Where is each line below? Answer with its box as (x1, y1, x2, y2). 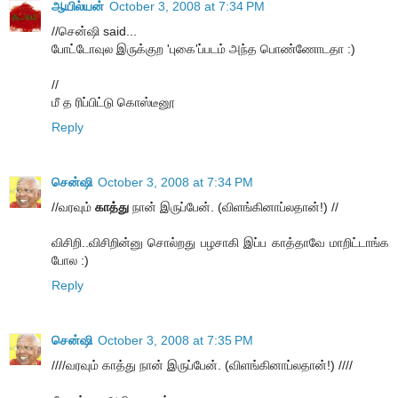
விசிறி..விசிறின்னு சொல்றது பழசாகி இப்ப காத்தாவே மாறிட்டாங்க (52, 235, 389, 250)
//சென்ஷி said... (52, 23, 137, 38)
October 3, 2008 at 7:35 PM (98, 332, 253, 347)
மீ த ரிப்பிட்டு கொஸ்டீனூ (52, 94, 175, 109)
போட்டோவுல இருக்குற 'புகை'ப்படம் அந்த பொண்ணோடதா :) (52, 41, 355, 56)
